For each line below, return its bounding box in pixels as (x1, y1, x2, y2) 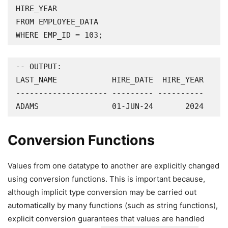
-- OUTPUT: (16, 62, 62, 71)
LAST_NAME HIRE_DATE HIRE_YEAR (16, 75, 204, 84)
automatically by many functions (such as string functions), (8, 201, 218, 210)
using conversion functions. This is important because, (8, 174, 205, 184)
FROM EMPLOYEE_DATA (16, 17, 98, 26)
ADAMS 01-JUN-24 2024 (16, 102, 204, 111)
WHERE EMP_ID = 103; (16, 31, 103, 40)
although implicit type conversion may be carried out (8, 187, 196, 197)
